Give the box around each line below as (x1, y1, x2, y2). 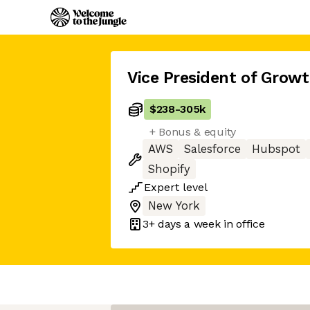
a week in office (181, 217, 265, 230)
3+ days (143, 217, 181, 230)
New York (148, 199, 200, 212)
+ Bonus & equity (149, 125, 236, 138)
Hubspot (252, 143, 300, 156)
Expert (144, 181, 179, 194)
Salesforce (184, 143, 241, 156)
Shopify (148, 163, 190, 176)
